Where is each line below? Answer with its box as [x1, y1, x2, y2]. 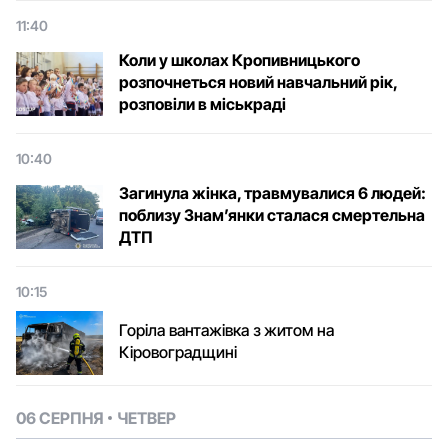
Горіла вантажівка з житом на [119, 320, 334, 341]
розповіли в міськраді [119, 94, 286, 115]
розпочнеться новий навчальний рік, [119, 72, 397, 93]
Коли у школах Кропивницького [119, 50, 360, 71]
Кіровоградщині [119, 342, 237, 363]
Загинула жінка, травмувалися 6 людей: [119, 183, 426, 204]
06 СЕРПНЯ [16, 408, 103, 429]
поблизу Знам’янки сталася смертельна [119, 205, 425, 226]
